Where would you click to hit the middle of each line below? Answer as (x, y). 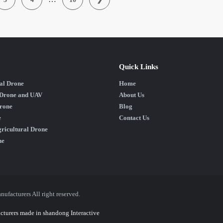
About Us (132, 95)
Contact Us (134, 118)
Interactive (85, 213)
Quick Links (139, 67)
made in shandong (45, 213)
